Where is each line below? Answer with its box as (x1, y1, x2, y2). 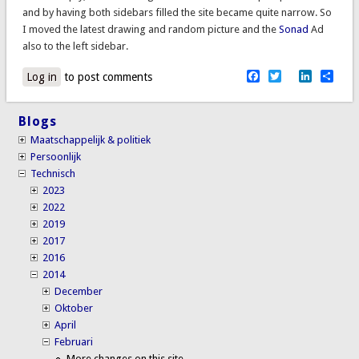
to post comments (60, 71, 152, 84)
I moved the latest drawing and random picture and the (22, 23, 279, 36)
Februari (54, 335, 94, 348)
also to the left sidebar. (22, 40, 128, 53)
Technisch (30, 167, 76, 179)
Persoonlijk (30, 150, 82, 163)
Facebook (260, 67, 314, 83)
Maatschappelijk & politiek (30, 133, 151, 146)
